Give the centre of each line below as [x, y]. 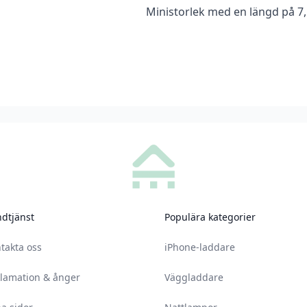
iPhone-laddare [200, 247]
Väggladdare [194, 277]
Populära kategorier [210, 217]
